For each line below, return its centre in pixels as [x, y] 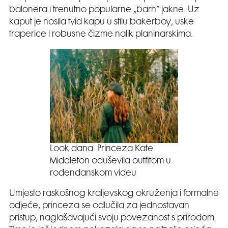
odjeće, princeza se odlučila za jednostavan [99, 206]
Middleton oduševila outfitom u [110, 161]
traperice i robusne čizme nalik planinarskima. [101, 35]
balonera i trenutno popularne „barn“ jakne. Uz [104, 10]
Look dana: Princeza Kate [102, 149]
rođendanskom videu [93, 173]
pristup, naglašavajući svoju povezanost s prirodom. [113, 218]
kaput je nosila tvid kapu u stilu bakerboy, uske [102, 23]
